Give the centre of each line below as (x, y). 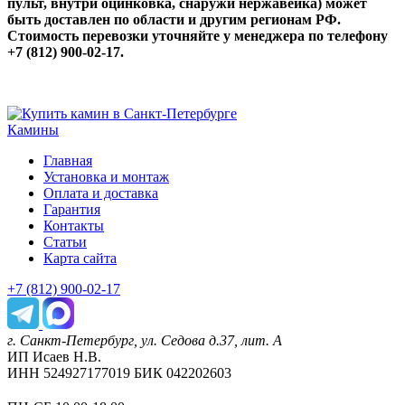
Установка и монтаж (106, 177)
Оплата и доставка (101, 193)
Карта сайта (80, 259)
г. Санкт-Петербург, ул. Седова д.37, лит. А (145, 341)
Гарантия (72, 210)
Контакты (74, 226)
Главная (68, 161)
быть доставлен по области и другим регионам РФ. (174, 20)
